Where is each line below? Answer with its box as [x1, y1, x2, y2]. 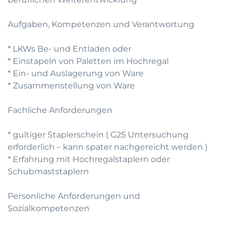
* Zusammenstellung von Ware [8, 81, 135, 90]
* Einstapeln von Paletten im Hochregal [8, 56, 169, 66]
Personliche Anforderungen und [8, 191, 140, 201]
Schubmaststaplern [8, 167, 89, 176]
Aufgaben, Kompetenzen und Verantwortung [8, 19, 194, 29]
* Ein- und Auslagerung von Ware [8, 68, 144, 78]
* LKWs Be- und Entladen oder [8, 44, 131, 54]
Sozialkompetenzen [8, 203, 89, 213]
